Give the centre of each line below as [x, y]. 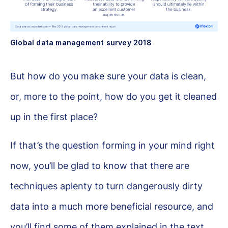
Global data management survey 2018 [81, 42]
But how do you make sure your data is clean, [108, 76]
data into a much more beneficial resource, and [112, 206]
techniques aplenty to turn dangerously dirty [106, 186]
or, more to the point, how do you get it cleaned [113, 96]
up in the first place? [54, 117]
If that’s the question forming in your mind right [112, 145]
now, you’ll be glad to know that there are [100, 166]
